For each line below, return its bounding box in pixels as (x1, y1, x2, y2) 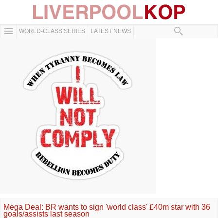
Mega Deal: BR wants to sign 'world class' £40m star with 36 (3, 203, 210, 211)
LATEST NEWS (91, 28, 131, 35)
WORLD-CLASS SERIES (19, 28, 85, 35)
